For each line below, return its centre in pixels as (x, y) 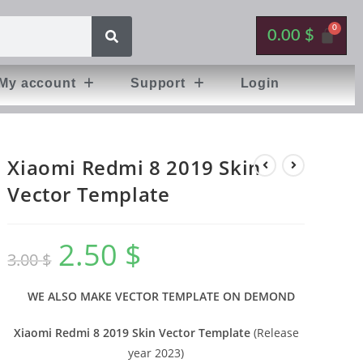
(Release (274, 333)
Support (158, 83)
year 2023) (156, 353)
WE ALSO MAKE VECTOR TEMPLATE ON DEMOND (161, 296)
